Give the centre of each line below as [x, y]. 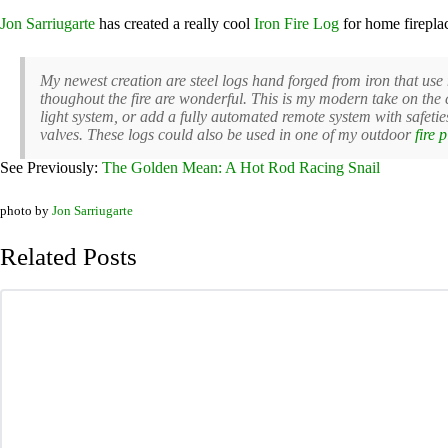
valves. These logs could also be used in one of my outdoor [227, 135]
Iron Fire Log [296, 24]
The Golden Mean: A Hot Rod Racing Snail [241, 168]
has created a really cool [174, 24]
